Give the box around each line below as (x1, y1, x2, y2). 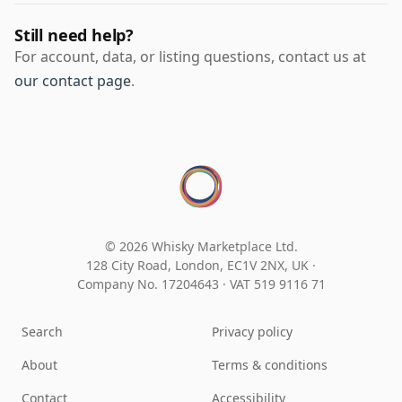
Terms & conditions (212, 356, 328, 374)
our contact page (14, 71, 131, 92)
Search (22, 323, 63, 341)
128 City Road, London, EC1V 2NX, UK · (86, 257, 316, 275)
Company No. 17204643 (76, 275, 223, 293)
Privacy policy (212, 323, 293, 341)
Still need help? (14, 24, 135, 47)
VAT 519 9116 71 (229, 275, 326, 293)
